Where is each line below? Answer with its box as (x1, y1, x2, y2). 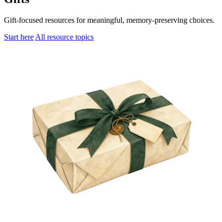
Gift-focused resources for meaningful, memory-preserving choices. (4, 15, 215, 24)
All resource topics (35, 32, 94, 41)
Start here (4, 32, 34, 41)
